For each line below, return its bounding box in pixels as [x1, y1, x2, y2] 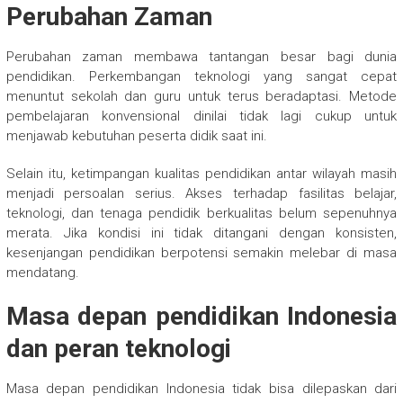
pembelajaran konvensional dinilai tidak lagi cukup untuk [5, 107, 398, 124]
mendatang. [5, 264, 79, 281]
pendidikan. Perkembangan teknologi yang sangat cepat [5, 67, 398, 85]
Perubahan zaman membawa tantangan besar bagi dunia [5, 48, 398, 65]
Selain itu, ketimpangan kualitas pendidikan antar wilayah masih [5, 165, 398, 182]
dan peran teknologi [5, 333, 231, 363]
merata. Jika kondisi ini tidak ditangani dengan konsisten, [5, 224, 398, 241]
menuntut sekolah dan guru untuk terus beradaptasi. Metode [5, 87, 398, 104]
